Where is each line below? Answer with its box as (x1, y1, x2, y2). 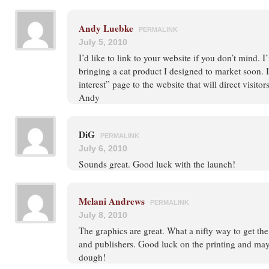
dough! (79, 251, 106, 263)
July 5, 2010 (79, 37, 127, 47)
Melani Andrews (79, 195, 145, 208)
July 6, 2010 (79, 144, 127, 153)
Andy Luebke (79, 22, 133, 35)
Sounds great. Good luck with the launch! (79, 158, 235, 170)
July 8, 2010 (79, 210, 127, 220)
